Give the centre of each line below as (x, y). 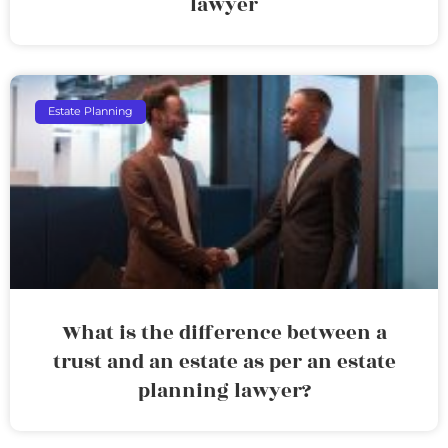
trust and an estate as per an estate (224, 361)
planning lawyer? (224, 390)
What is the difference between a (224, 332)
